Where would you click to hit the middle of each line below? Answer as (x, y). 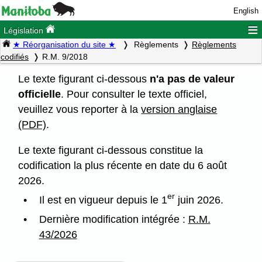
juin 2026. (199, 200)
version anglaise (179, 109)
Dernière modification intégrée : (113, 219)
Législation (25, 31)
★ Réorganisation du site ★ (64, 45)
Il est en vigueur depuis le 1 (103, 200)
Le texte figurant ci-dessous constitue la (111, 150)
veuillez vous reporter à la (80, 109)
